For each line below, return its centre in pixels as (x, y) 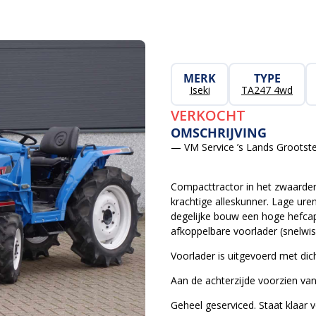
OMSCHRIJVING (219, 133)
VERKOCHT (208, 115)
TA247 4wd (267, 90)
